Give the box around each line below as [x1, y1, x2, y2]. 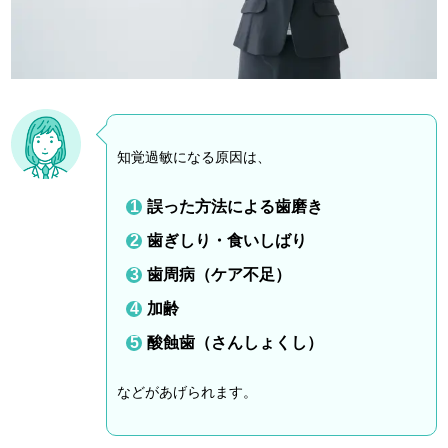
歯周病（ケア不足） [147, 266, 292, 284]
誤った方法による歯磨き [147, 198, 324, 216]
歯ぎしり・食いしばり [147, 232, 308, 250]
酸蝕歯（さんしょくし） [147, 334, 324, 352]
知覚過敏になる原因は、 [117, 149, 272, 166]
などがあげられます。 [117, 384, 258, 401]
